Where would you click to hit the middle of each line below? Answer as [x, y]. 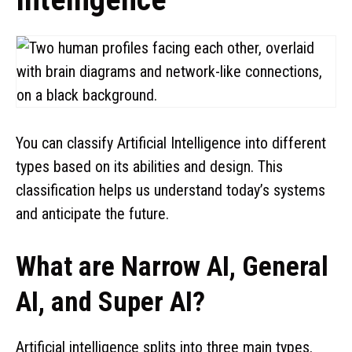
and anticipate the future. [92, 213]
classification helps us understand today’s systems [170, 190]
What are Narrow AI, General [172, 266]
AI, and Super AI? [110, 302]
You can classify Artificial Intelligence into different [171, 143]
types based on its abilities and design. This [149, 166]
